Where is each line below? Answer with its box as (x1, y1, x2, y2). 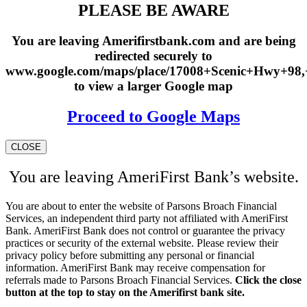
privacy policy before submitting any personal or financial (5, 249, 254, 261)
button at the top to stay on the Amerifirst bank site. (5, 286, 245, 298)
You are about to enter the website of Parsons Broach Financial (5, 199, 277, 212)
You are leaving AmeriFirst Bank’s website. (8, 167, 299, 186)
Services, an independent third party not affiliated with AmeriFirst (5, 212, 288, 224)
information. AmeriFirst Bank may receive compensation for (5, 261, 265, 273)
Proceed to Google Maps (67, 107, 240, 125)
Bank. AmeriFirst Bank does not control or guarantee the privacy (5, 224, 285, 236)
